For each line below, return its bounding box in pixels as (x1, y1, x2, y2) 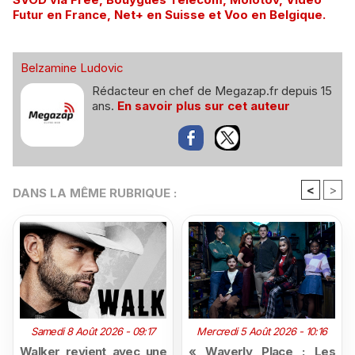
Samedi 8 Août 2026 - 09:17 (31, 325, 155, 338)
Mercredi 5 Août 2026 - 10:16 (197, 325, 327, 338)
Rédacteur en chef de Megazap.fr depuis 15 (92, 83, 332, 98)
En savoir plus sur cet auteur (117, 98, 290, 113)
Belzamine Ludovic (21, 60, 124, 75)
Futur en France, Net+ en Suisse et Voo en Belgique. (13, 7, 326, 22)
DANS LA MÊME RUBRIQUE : (13, 185, 177, 200)
